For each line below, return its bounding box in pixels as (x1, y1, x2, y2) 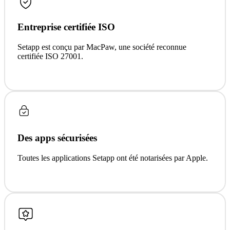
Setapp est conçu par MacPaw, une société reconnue (17, 43, 186, 52)
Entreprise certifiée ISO (17, 22, 115, 33)
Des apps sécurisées (17, 132, 97, 143)
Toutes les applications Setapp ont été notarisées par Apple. (17, 153, 208, 162)
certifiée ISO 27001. (17, 52, 83, 61)
